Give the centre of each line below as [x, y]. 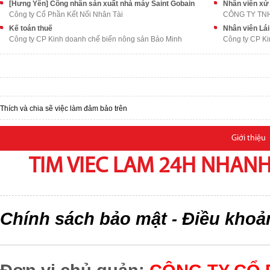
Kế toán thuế [31, 28]
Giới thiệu [248, 138]
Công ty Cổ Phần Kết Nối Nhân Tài [66, 14]
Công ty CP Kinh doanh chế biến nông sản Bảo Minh [96, 39]
